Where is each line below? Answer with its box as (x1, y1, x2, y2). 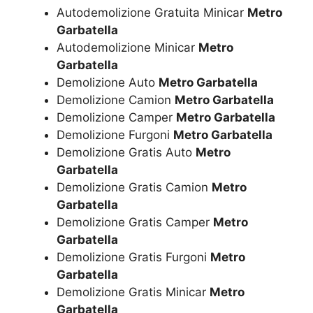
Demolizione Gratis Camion (57, 180, 212, 194)
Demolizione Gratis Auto (57, 145, 196, 159)
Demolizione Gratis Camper (57, 214, 213, 229)
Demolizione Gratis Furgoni (57, 249, 210, 264)
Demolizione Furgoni (57, 127, 173, 142)
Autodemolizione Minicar (57, 40, 198, 54)
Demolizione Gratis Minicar (57, 284, 210, 299)
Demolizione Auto (57, 75, 159, 89)
